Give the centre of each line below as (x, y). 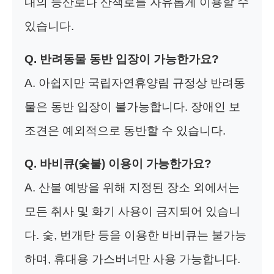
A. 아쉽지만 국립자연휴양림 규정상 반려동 (135, 83)
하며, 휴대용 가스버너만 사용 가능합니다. (132, 259)
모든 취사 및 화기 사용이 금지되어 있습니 (132, 211)
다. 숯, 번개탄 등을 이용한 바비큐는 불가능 (135, 235)
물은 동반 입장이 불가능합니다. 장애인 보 (132, 106)
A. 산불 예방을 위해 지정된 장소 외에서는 (132, 187)
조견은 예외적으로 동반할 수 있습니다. (125, 130)
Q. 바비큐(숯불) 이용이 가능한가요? (118, 163)
